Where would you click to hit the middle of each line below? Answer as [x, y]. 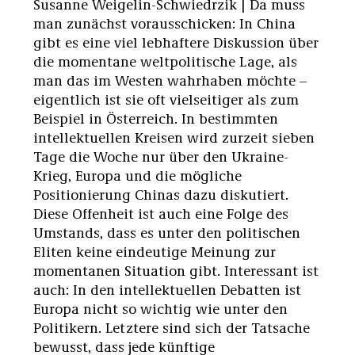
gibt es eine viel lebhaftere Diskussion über [176, 42]
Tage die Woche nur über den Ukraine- [161, 156]
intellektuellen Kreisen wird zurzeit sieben [174, 137]
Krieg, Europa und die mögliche [137, 175]
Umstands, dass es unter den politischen [167, 232]
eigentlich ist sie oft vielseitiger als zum [166, 99]
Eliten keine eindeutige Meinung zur [155, 251]
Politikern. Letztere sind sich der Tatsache [172, 327]
